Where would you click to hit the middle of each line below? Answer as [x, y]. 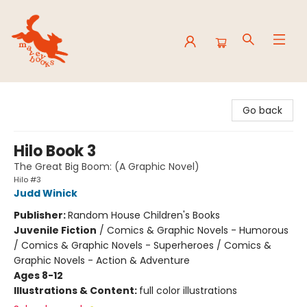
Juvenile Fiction [55, 230]
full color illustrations [188, 291]
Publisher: [41, 215]
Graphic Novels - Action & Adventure [102, 260]
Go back [262, 110]
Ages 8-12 [38, 275]
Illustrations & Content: [76, 291]
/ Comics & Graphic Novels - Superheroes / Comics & [143, 245]
